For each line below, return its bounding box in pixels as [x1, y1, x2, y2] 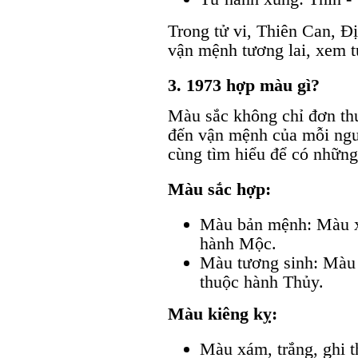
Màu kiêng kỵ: [168, 303, 277, 324]
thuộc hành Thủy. [200, 271, 324, 292]
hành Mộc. [200, 233, 276, 253]
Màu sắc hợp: [168, 178, 271, 199]
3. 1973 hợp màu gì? [168, 75, 320, 96]
